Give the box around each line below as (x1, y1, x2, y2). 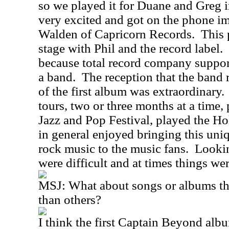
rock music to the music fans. (38, 142, 189, 155)
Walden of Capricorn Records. (38, 27, 195, 41)
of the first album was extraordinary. (38, 84, 224, 98)
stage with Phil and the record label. (38, 41, 223, 55)
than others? (38, 193, 101, 207)
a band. (38, 70, 76, 84)
